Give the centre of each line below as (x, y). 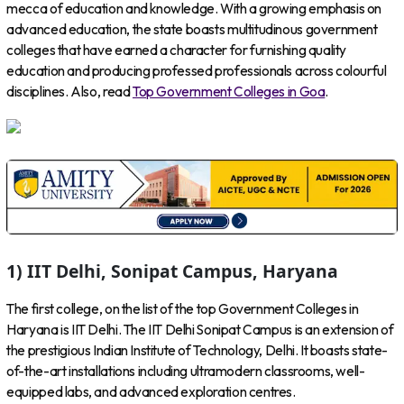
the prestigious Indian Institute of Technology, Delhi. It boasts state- (197, 350)
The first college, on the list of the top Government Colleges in (183, 309)
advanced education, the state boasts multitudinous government (192, 29)
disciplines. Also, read (69, 91)
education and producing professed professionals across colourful (197, 70)
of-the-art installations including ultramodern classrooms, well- (186, 371)
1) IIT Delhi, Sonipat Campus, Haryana (173, 271)
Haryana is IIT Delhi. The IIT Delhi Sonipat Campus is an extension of (200, 330)
